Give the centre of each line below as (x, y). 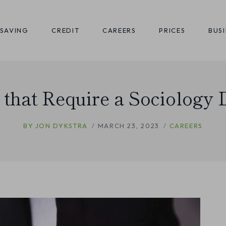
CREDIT (66, 30)
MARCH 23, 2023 (128, 125)
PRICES (172, 30)
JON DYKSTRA (61, 125)
